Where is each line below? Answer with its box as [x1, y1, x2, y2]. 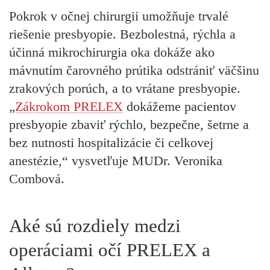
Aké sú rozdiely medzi [9, 216, 181, 236]
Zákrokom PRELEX [15, 98, 123, 114]
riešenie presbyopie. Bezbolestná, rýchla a [9, 26, 236, 42]
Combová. [9, 171, 64, 186]
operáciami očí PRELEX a [9, 240, 210, 260]
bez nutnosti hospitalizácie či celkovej [9, 134, 213, 150]
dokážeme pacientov [123, 98, 236, 114]
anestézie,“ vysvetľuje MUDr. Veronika [9, 152, 222, 168]
